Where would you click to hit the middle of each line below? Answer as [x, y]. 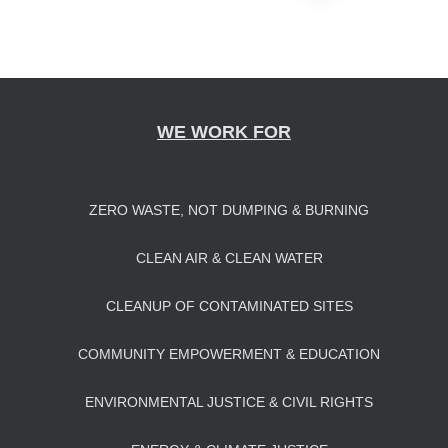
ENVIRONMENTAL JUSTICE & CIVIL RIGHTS [229, 402]
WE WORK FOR [224, 132]
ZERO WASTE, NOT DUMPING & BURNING [229, 210]
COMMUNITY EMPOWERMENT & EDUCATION [229, 354]
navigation [129, 66]
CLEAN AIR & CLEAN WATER [229, 258]
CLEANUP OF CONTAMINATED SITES [229, 306]
